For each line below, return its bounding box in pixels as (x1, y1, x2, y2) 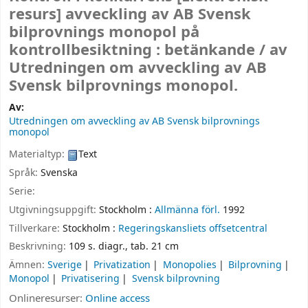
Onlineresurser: (9, 290, 85, 306)
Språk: (9, 166, 41, 181)
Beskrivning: (9, 239, 69, 254)
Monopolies (162, 258, 217, 273)
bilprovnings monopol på (9, 21, 199, 44)
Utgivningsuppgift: (9, 202, 99, 217)
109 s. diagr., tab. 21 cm (69, 239, 179, 254)
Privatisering (61, 272, 120, 287)
